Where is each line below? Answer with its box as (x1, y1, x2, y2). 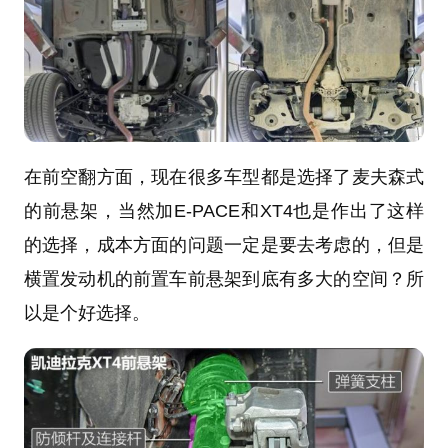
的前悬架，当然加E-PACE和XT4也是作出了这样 (23, 200, 425, 221)
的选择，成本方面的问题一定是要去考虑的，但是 (23, 234, 425, 255)
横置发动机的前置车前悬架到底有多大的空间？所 (23, 268, 425, 289)
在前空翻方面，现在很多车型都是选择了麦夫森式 (23, 166, 425, 187)
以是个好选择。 (23, 302, 150, 323)
